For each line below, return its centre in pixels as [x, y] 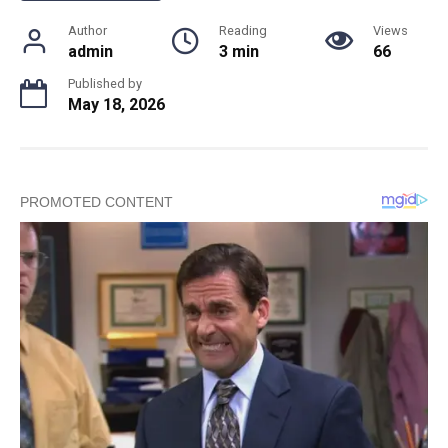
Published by [105, 84]
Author [87, 31]
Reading [243, 31]
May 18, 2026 [116, 105]
